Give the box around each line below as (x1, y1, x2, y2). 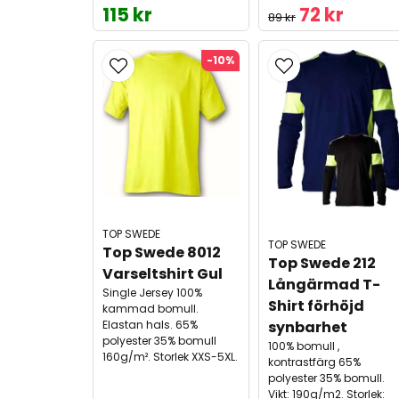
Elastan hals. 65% (102, 316, 198, 332)
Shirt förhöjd (267, 295, 367, 316)
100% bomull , (267, 338, 339, 354)
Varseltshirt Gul (102, 263, 223, 284)
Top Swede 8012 (102, 241, 224, 263)
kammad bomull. (102, 300, 199, 316)
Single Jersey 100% (102, 284, 202, 300)
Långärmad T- (267, 273, 380, 295)
